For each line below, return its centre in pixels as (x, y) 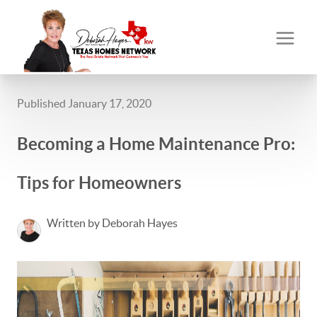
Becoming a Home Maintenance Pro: (156, 144)
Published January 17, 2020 (84, 103)
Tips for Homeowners (99, 183)
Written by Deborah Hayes (112, 223)
